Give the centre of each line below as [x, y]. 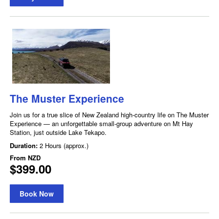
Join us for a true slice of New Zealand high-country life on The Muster [109, 115]
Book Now [37, 194]
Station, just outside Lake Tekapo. [58, 132]
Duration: [25, 146]
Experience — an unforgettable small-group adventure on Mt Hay [101, 124]
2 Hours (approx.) [64, 146]
